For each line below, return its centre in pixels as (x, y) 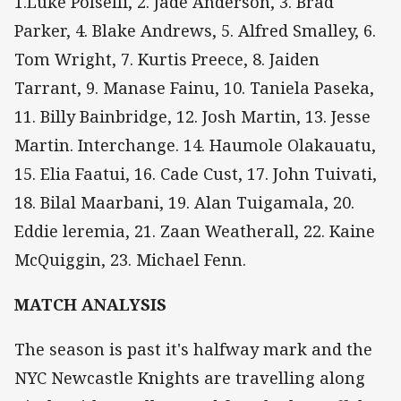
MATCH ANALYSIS (90, 305)
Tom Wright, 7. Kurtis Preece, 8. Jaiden (167, 59)
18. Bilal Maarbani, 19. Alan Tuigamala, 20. (184, 202)
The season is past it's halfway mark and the (193, 350)
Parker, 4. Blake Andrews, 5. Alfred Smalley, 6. (195, 30)
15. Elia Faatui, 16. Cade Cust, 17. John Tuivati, (196, 173)
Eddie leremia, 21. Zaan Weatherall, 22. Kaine (195, 230)
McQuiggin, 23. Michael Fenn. (130, 259)
